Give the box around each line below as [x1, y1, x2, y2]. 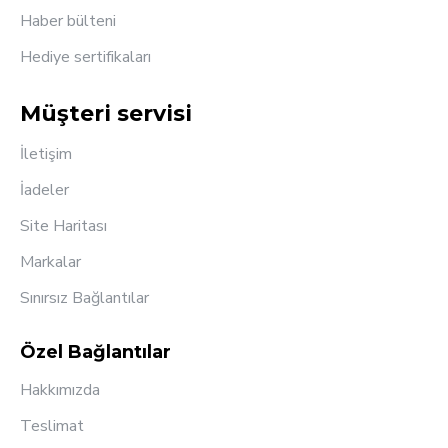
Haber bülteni [20, 10, 116, 33]
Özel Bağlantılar [20, 341, 171, 364]
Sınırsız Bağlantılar [20, 287, 149, 310]
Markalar [20, 251, 81, 274]
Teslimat [20, 415, 84, 438]
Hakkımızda [20, 379, 100, 402]
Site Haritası [20, 215, 107, 238]
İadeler [20, 179, 69, 202]
